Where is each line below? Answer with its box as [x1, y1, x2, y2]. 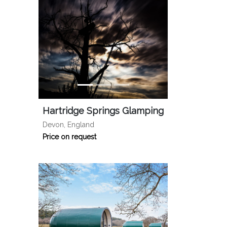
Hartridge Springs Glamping [43, 105, 164, 116]
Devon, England [43, 121, 94, 129]
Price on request [43, 133, 96, 141]
